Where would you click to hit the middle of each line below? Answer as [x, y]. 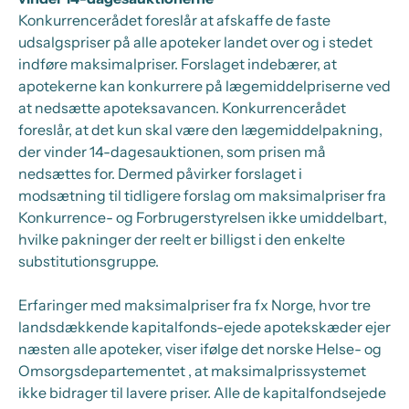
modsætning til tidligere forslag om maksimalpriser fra [202, 195]
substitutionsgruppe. [89, 261]
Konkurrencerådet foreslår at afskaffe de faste [174, 20]
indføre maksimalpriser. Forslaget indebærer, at [178, 64]
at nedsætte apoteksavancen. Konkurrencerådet [182, 108]
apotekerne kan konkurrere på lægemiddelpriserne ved [204, 86]
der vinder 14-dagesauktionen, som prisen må [172, 152]
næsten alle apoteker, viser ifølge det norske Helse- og [200, 349]
